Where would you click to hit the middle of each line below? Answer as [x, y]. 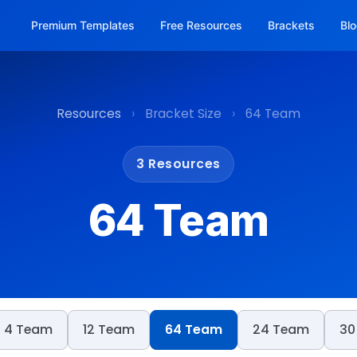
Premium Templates [83, 25]
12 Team [109, 330]
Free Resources [201, 25]
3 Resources [178, 163]
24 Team [281, 330]
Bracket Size [183, 114]
